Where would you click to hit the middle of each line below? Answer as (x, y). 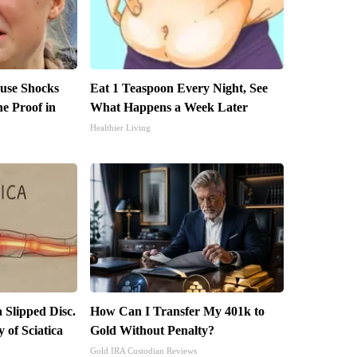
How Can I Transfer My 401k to (177, 312)
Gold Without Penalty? (152, 331)
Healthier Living (120, 128)
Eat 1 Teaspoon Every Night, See (178, 88)
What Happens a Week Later (169, 108)
